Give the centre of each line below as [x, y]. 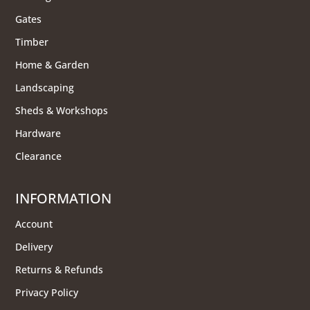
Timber [32, 42]
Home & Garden [53, 64]
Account [34, 224]
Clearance [39, 156]
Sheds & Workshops [62, 110]
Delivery [34, 246]
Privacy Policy [47, 292]
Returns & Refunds [60, 269]
